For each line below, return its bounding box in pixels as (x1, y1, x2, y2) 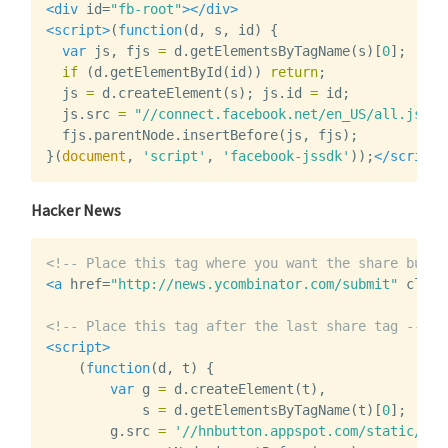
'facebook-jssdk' (222, 148, 351, 165)
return (270, 64, 319, 81)
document (62, 148, 127, 165)
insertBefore (182, 127, 279, 144)
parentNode (94, 127, 175, 144)
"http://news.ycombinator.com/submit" (110, 276, 399, 292)
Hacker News (31, 199, 122, 220)
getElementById (110, 64, 223, 81)
